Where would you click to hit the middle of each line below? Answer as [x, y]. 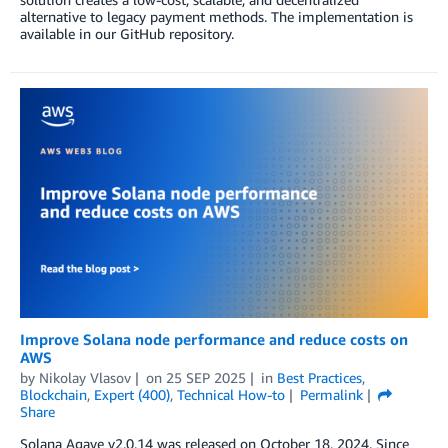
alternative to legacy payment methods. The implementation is [216, 17]
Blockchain [53, 395]
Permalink [331, 395]
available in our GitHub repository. [127, 34]
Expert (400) [132, 395]
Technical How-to [231, 395]
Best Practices [319, 378]
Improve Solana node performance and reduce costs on [214, 339]
